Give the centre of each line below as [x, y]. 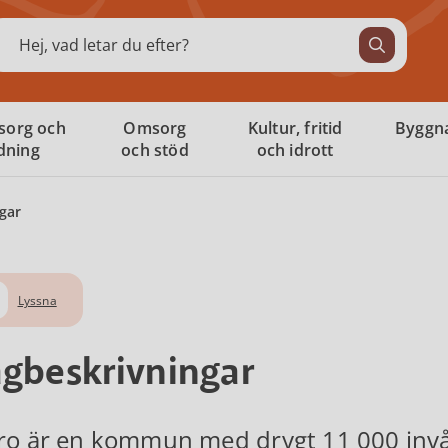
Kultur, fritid [295, 128]
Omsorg [155, 128]
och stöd [155, 150]
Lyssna [37, 300]
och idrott [295, 150]
